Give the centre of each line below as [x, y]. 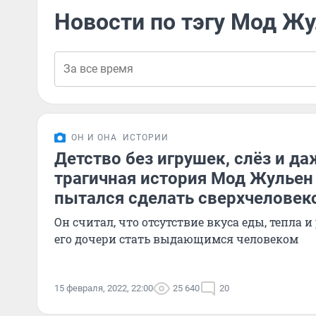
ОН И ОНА [94, 138]
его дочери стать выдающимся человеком [176, 239]
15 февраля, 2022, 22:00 [104, 288]
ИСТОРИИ [146, 138]
